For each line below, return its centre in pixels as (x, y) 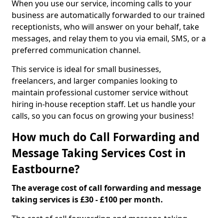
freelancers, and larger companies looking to (95, 81)
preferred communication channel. (76, 50)
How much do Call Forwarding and (106, 137)
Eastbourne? (46, 169)
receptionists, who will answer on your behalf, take (105, 27)
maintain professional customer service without (100, 92)
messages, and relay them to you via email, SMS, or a (109, 38)
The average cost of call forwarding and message (106, 188)
